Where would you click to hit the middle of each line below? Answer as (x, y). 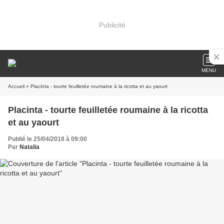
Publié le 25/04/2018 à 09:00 (47, 139)
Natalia (29, 147)
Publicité (112, 25)
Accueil (16, 86)
